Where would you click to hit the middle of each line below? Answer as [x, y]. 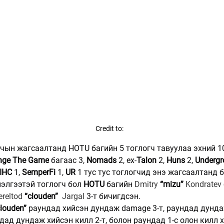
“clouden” [41, 196]
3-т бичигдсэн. [113, 196]
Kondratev [203, 184]
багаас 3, [68, 160]
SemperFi [39, 172]
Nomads [101, 160]
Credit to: [110, 128]
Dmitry [147, 184]
